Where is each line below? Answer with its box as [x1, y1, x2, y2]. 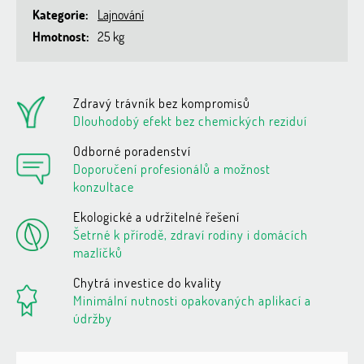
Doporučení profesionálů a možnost [73, 160, 271, 178]
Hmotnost [32, 28, 86, 45]
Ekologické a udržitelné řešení [73, 208, 240, 226]
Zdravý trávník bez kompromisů [73, 94, 250, 112]
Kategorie [32, 6, 85, 24]
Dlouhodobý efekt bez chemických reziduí [73, 112, 307, 130]
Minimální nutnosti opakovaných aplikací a [73, 292, 311, 310]
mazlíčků [73, 244, 123, 262]
